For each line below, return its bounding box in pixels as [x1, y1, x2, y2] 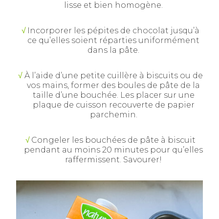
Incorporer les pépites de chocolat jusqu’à [27, 25, 199, 35]
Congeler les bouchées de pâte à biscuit [31, 135, 196, 145]
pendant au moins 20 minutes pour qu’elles [24, 145, 203, 154]
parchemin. [89, 109, 137, 119]
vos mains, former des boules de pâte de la [27, 80, 200, 90]
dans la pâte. [88, 45, 139, 55]
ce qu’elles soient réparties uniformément [27, 35, 199, 45]
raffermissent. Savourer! [65, 154, 162, 164]
